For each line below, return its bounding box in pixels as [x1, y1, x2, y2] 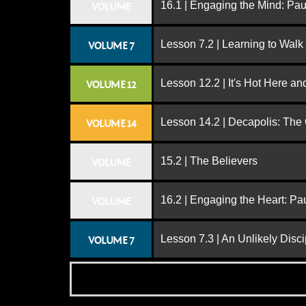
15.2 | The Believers [161, 155, 258, 167]
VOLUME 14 [85, 117, 137, 130]
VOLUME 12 [85, 79, 137, 91]
